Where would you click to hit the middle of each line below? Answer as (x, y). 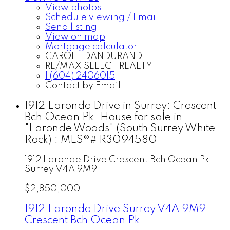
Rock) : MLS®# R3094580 (91, 140)
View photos (73, 7)
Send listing (71, 27)
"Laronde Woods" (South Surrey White (120, 128)
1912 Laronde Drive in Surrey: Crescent (120, 106)
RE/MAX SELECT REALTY (99, 66)
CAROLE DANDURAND (94, 56)
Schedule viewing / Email (102, 17)
